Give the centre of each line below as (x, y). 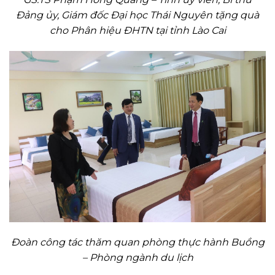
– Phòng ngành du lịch (137, 258)
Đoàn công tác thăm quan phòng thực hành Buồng (137, 242)
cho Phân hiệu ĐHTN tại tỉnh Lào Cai (137, 31)
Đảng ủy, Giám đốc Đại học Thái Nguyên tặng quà (137, 15)
